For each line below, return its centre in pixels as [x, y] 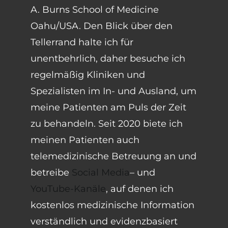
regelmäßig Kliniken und [88, 75]
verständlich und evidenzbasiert [104, 221]
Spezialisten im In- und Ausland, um [113, 91]
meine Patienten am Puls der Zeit [108, 107]
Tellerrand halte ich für [82, 42]
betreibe [51, 173]
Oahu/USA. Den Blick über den [102, 26]
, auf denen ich [140, 189]
